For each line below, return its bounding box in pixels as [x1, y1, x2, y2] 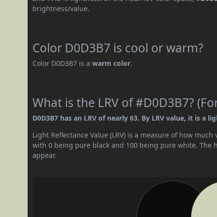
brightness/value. [32, 3, 90, 13]
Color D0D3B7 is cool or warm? [32, 39, 204, 56]
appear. [32, 150, 57, 160]
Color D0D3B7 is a [32, 58, 93, 68]
